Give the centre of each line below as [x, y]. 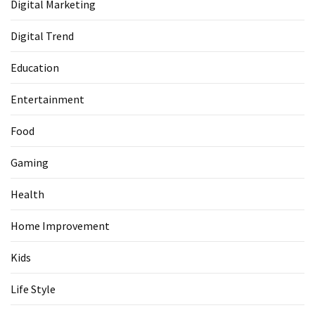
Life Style [33, 289]
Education [35, 67]
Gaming [30, 162]
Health [27, 194]
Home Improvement [60, 225]
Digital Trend [42, 36]
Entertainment [47, 99]
